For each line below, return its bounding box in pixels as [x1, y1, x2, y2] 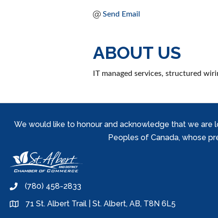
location [9, 201, 38, 211]
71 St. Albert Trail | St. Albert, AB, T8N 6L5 [26, 199, 176, 208]
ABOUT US [93, 42, 182, 63]
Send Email [103, 10, 141, 18]
